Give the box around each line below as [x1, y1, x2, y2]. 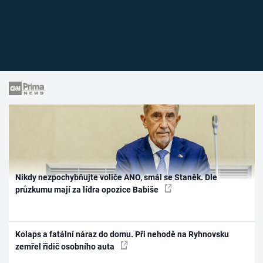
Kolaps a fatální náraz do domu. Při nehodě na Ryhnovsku [15, 230, 230, 240]
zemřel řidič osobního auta [15, 242, 117, 252]
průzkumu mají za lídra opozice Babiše [15, 184, 161, 194]
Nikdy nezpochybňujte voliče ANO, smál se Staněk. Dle [15, 172, 218, 182]
